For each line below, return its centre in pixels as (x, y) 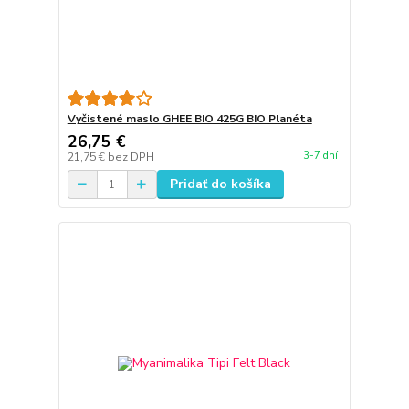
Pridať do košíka (220, 184)
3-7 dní (320, 155)
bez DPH (131, 157)
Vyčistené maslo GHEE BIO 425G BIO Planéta (189, 119)
